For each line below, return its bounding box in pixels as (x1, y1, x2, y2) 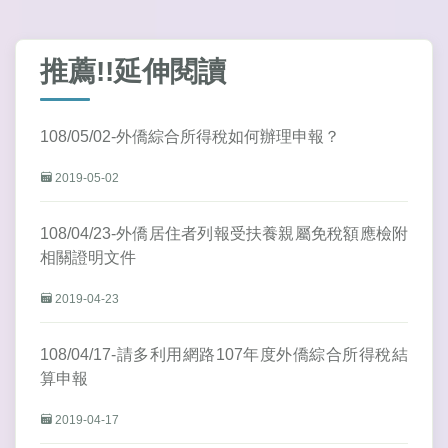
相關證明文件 (40, 249, 136, 267)
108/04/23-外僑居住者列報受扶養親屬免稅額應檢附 (40, 225, 408, 243)
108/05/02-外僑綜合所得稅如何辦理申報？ (40, 128, 340, 146)
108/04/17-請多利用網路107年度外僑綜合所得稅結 (40, 346, 408, 364)
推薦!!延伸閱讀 (40, 56, 226, 88)
